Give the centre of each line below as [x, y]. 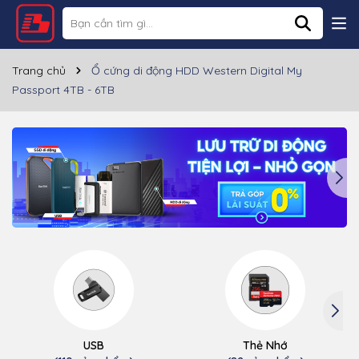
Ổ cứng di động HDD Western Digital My [197, 71]
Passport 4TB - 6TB [63, 90]
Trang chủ [39, 71]
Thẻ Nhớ [265, 346]
